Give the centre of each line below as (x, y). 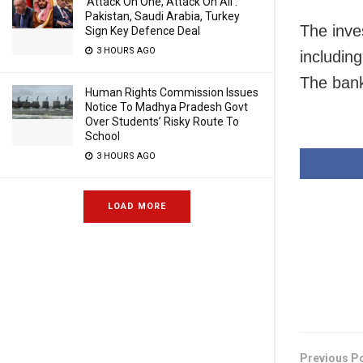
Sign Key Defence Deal (143, 31)
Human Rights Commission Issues (172, 92)
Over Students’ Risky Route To (162, 122)
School (102, 136)
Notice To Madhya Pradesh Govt (167, 107)
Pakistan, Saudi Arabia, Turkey (162, 16)
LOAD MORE (137, 206)
